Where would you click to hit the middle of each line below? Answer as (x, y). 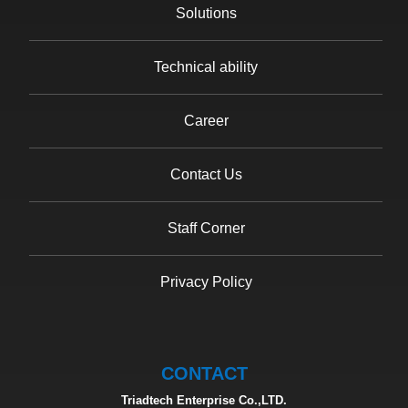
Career (206, 120)
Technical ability (206, 66)
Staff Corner (206, 228)
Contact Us (206, 174)
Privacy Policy (206, 281)
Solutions (206, 13)
